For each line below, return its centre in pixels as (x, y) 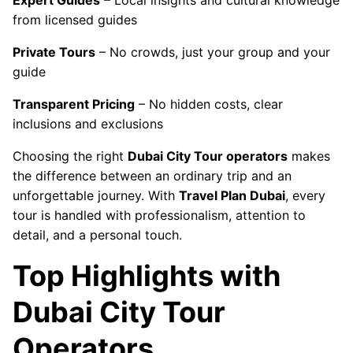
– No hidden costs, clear (209, 104)
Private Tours (54, 52)
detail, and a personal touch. (97, 235)
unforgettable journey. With (96, 196)
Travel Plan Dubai (232, 196)
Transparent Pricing (74, 104)
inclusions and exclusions (88, 124)
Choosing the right (70, 156)
